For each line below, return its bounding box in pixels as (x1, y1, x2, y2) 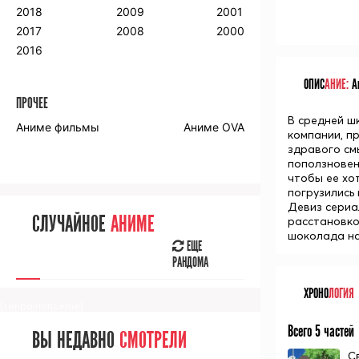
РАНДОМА (172, 255, 208, 271)
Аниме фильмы (16, 120, 99, 134)
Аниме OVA (184, 120, 244, 134)
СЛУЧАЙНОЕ (32, 212, 111, 238)
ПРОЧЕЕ (16, 95, 48, 112)
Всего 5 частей (288, 321, 354, 341)
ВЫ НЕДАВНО (32, 328, 119, 354)
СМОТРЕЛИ (119, 328, 187, 354)
